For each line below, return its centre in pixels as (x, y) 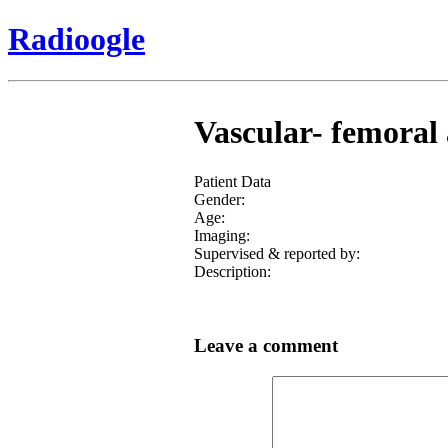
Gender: (219, 199)
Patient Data (232, 181)
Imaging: (221, 235)
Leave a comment (265, 346)
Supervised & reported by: (276, 253)
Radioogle (76, 39)
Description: (232, 271)
